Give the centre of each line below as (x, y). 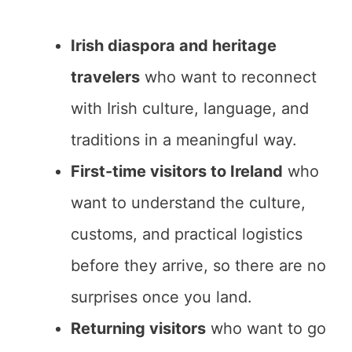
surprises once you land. (161, 297)
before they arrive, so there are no (198, 266)
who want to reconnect (228, 77)
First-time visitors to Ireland (177, 171)
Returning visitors (138, 328)
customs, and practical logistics (187, 234)
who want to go (266, 328)
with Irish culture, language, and (190, 108)
